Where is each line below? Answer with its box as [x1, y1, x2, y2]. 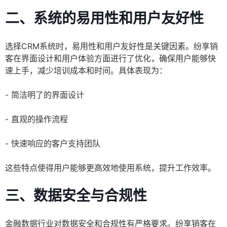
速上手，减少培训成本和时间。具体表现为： [5, 65, 167, 76]
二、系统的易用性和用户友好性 [5, 10, 204, 27]
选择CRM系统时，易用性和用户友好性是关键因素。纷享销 [5, 41, 218, 52]
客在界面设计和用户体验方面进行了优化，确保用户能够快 [5, 53, 216, 64]
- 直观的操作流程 [5, 114, 68, 125]
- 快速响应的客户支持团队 [5, 138, 100, 149]
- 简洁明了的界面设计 [5, 90, 84, 100]
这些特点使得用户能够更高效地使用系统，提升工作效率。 [5, 163, 216, 173]
